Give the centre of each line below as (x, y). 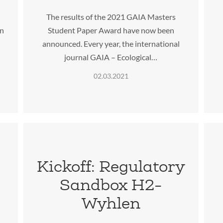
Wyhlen (111, 203)
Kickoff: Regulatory (111, 167)
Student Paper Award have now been (111, 30)
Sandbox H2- (111, 185)
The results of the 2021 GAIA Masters (111, 16)
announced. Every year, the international (111, 43)
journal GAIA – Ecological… (111, 57)
